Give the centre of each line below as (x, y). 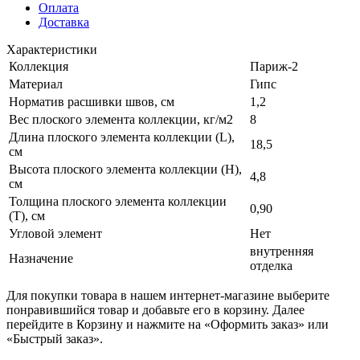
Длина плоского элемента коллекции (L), (122, 137)
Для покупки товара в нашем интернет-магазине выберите (168, 295)
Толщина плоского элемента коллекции (118, 201)
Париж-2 (274, 66)
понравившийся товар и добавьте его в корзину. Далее (155, 309)
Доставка (64, 22)
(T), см (27, 215)
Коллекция (39, 66)
